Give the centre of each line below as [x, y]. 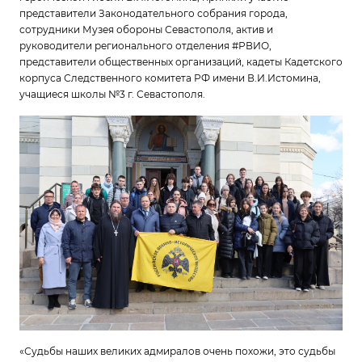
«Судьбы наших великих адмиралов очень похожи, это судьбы [177, 351]
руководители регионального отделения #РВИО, [145, 45]
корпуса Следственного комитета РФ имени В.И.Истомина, [170, 78]
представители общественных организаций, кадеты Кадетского [181, 61]
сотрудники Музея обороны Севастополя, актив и [146, 29]
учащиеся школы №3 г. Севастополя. [114, 94]
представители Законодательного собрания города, [154, 13]
